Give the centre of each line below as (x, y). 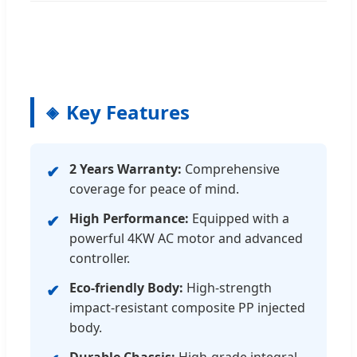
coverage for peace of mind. (154, 189)
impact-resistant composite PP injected (187, 308)
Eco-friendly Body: (126, 288)
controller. (100, 259)
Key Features (128, 112)
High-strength (228, 288)
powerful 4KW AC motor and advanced (186, 239)
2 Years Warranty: (126, 169)
